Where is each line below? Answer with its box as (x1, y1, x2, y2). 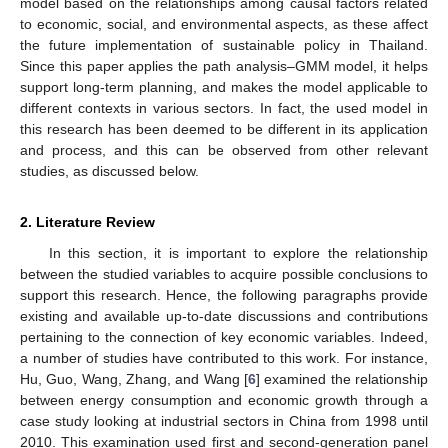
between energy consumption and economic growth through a (20, 391, 428, 408)
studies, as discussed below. (20, 162, 199, 179)
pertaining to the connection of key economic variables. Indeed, (20, 328, 428, 345)
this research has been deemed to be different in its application (20, 120, 428, 137)
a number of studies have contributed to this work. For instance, (20, 349, 428, 366)
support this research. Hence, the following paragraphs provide (20, 286, 428, 303)
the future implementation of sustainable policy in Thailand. (20, 36, 428, 53)
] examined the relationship (256, 370, 428, 387)
